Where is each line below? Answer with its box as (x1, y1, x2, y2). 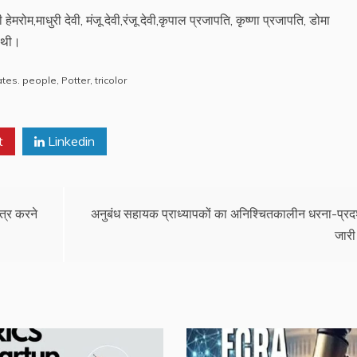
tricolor (95, 73, 127, 86)
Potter (61, 73, 90, 86)
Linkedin (45, 132, 95, 149)
